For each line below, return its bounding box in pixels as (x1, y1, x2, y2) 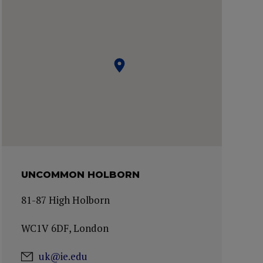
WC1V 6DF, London (21, 221, 109, 235)
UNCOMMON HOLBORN (21, 169, 140, 180)
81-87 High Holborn (21, 193, 110, 207)
